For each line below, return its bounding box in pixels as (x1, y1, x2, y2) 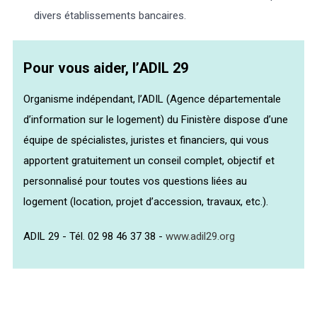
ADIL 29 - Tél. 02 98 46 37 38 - (23, 229, 166, 243)
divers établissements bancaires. (34, 8, 186, 22)
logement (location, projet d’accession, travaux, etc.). (23, 195, 269, 208)
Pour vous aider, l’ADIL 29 (23, 59, 189, 76)
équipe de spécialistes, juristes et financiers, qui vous (23, 133, 270, 146)
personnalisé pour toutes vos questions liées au (23, 174, 248, 188)
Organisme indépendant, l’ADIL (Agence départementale (23, 92, 282, 105)
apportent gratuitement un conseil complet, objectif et (23, 154, 275, 167)
